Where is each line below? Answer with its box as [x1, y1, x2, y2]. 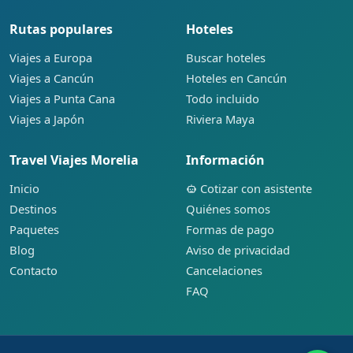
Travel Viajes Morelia [9, 150, 139, 169]
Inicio [9, 180, 39, 196]
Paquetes [9, 221, 59, 237]
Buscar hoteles [186, 49, 266, 65]
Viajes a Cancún [9, 69, 94, 86]
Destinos [9, 200, 57, 217]
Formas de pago [186, 221, 274, 237]
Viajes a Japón [9, 110, 84, 127]
